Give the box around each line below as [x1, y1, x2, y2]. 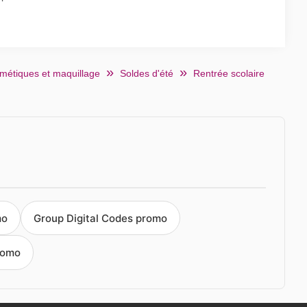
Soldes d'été [120, 68, 173, 79]
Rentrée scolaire [193, 68, 265, 79]
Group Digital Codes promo [34, 211, 167, 225]
